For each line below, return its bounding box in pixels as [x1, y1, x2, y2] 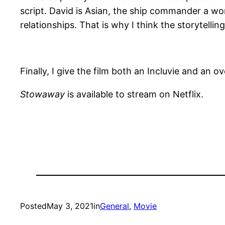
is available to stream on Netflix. [65, 88, 203, 99]
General [100, 200, 129, 211]
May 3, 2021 [47, 200, 93, 211]
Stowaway [20, 88, 65, 99]
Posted [20, 200, 47, 211]
